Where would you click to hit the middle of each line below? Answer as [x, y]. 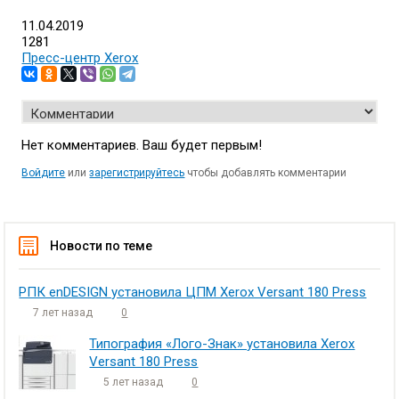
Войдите [44, 173]
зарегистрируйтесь [137, 173]
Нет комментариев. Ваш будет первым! [142, 145]
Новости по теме [102, 246]
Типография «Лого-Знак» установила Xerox [222, 344]
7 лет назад [65, 313]
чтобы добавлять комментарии [266, 173]
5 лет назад [135, 382]
